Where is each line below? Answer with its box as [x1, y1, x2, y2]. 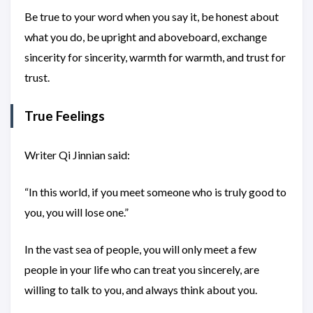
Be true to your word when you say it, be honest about [24, 10, 279, 23]
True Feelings [24, 108, 105, 124]
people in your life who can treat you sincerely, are [24, 263, 259, 276]
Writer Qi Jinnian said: [24, 148, 130, 161]
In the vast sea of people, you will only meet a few [24, 242, 256, 256]
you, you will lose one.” [24, 205, 129, 219]
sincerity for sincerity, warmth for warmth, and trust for [24, 50, 286, 64]
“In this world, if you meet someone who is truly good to [24, 185, 286, 198]
